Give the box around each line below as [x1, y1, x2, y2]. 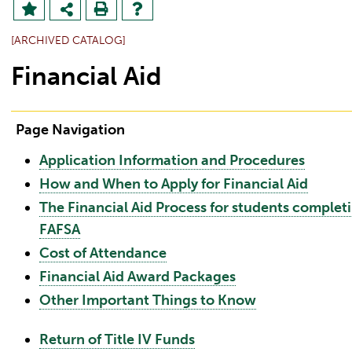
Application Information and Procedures [39, 152, 305, 169]
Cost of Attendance [39, 244, 167, 262]
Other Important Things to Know [39, 291, 256, 309]
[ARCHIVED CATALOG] [11, 34, 126, 47]
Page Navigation [16, 121, 125, 138]
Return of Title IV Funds [39, 331, 195, 348]
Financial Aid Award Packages [39, 268, 236, 285]
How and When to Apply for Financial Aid [39, 175, 308, 192]
